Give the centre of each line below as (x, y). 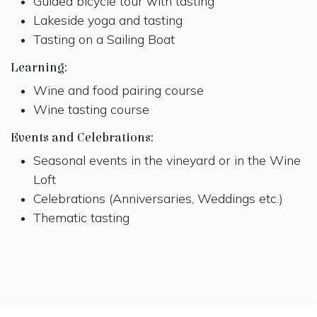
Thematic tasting (83, 217)
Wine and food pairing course (119, 90)
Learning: (39, 67)
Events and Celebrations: (82, 137)
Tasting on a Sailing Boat (104, 39)
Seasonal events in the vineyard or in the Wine (167, 160)
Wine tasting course (91, 109)
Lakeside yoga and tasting (108, 20)
